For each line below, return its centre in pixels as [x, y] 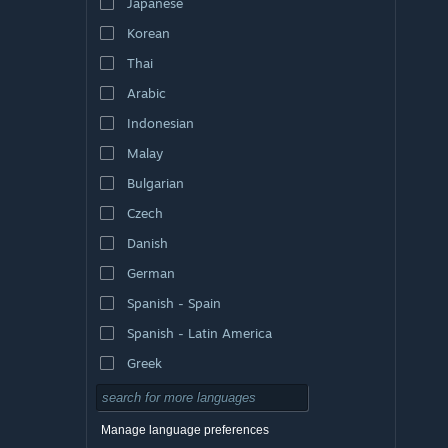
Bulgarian [155, 182]
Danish [147, 242]
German [150, 272]
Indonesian [160, 122]
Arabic [146, 92]
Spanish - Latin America [199, 332]
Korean [148, 32]
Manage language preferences [185, 429]
